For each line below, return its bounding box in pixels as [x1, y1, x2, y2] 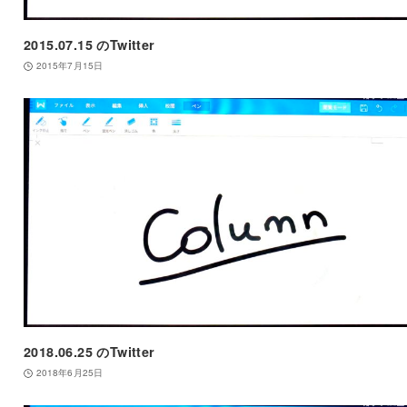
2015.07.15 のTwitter [23, 35, 155, 55]
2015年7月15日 [35, 59, 103, 73]
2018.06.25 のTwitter [23, 342, 155, 362]
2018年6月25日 [35, 366, 103, 380]
